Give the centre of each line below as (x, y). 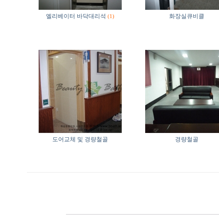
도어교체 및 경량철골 (80, 139)
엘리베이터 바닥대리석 (76, 16)
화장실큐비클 (187, 16)
